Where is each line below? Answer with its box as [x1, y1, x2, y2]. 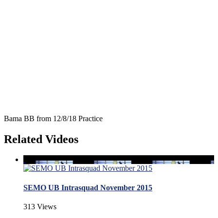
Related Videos [4, 132, 78, 145]
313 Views [23, 202, 56, 211]
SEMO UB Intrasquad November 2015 [23, 183, 152, 192]
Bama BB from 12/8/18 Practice [4, 114, 103, 123]
